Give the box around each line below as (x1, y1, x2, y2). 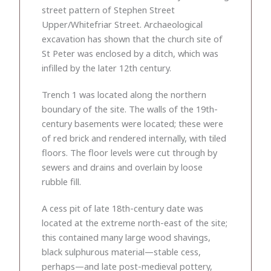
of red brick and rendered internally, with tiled (42, 131, 226, 144)
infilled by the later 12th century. (42, 61, 171, 74)
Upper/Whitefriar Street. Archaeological (42, 18, 203, 30)
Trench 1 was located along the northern (42, 88, 206, 100)
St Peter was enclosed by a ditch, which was (42, 47, 218, 59)
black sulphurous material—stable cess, (42, 245, 201, 258)
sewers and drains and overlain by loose (42, 160, 203, 173)
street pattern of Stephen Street (42, 3, 175, 16)
